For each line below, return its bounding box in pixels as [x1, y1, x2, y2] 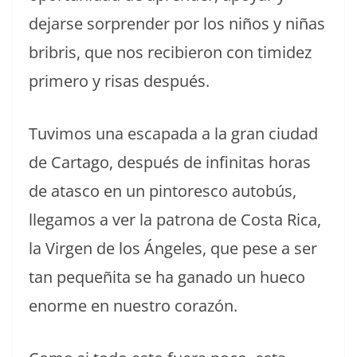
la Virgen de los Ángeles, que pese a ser [29, 237, 317, 259]
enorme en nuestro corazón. [29, 294, 237, 316]
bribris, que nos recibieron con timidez [29, 41, 312, 63]
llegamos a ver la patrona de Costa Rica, [29, 208, 321, 230]
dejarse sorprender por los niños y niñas [29, 12, 325, 34]
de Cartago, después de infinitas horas [29, 151, 311, 173]
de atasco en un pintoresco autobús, [29, 179, 296, 202]
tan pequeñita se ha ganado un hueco [29, 265, 305, 288]
